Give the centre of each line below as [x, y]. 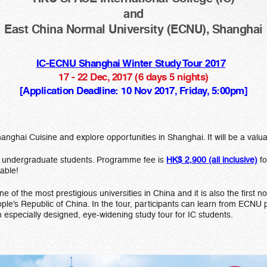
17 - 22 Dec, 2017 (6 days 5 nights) [133, 77]
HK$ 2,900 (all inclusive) [212, 160]
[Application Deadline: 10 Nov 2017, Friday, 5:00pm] [133, 91]
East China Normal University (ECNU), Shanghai [133, 29]
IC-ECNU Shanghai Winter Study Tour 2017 [131, 63]
